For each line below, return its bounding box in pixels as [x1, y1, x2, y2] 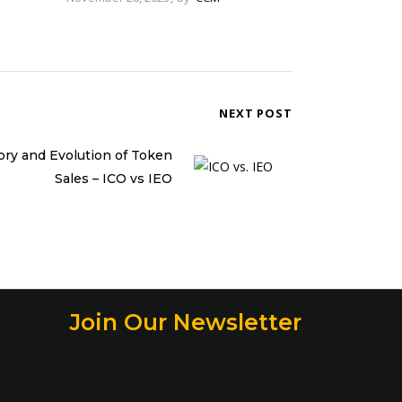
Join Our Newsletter [70, 309, 302, 336]
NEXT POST [218, 105, 293, 121]
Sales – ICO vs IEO [55, 170, 172, 187]
